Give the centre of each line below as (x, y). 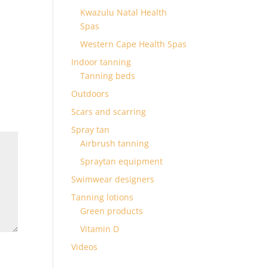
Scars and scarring (109, 112)
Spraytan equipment (122, 161)
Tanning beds (108, 76)
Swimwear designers (113, 179)
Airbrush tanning (115, 143)
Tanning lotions (103, 197)
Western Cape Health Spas (134, 44)
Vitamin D (100, 229)
